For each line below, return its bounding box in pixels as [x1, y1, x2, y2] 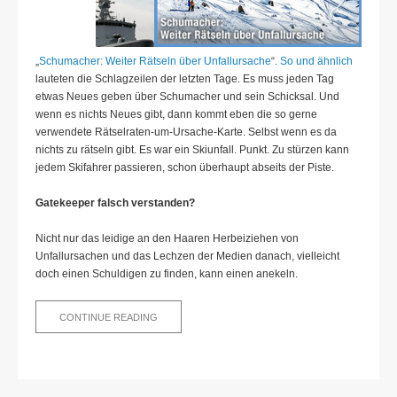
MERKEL [157, 322, 196, 333]
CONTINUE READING [59, 312, 158, 323]
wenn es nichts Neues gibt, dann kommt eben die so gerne [35, 108, 317, 121]
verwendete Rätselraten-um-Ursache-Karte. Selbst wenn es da [35, 126, 337, 139]
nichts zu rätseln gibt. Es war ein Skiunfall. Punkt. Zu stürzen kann [35, 144, 349, 157]
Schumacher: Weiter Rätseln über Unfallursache [39, 55, 271, 68]
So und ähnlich [280, 55, 353, 68]
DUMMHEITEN [157, 364, 222, 376]
